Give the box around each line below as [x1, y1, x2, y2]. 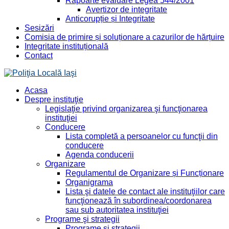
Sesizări [25, 23, 54, 32]
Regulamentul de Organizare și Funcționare [65, 168, 224, 177]
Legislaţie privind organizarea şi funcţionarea [45, 104, 208, 113]
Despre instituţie [25, 95, 83, 104]
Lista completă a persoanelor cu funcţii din [65, 131, 218, 141]
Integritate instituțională [25, 41, 108, 51]
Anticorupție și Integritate [65, 14, 155, 23]
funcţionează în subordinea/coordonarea [65, 196, 212, 205]
